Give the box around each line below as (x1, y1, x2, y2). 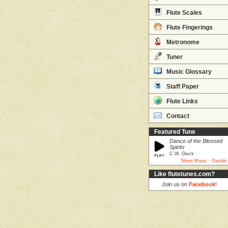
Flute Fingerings (165, 24, 213, 31)
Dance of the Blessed (169, 138, 222, 144)
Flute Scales (165, 10, 202, 16)
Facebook (189, 181, 215, 187)
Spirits (169, 144, 185, 150)
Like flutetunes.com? (154, 171, 215, 177)
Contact (165, 113, 189, 119)
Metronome (165, 39, 199, 45)
